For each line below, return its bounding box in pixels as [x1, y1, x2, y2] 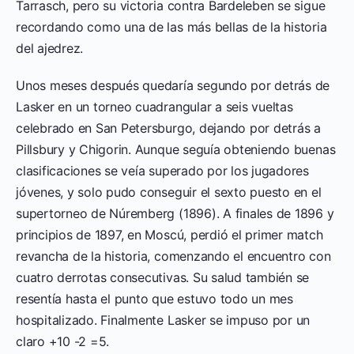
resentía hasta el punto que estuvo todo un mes [16, 290, 293, 307]
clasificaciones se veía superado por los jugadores [16, 162, 310, 179]
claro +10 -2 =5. [16, 333, 110, 349]
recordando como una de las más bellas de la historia [16, 18, 327, 35]
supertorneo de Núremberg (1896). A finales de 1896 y [16, 205, 334, 221]
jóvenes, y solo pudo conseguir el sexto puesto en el [16, 183, 322, 200]
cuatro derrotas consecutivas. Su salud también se [16, 269, 310, 285]
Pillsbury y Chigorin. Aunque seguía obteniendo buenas [16, 141, 336, 157]
